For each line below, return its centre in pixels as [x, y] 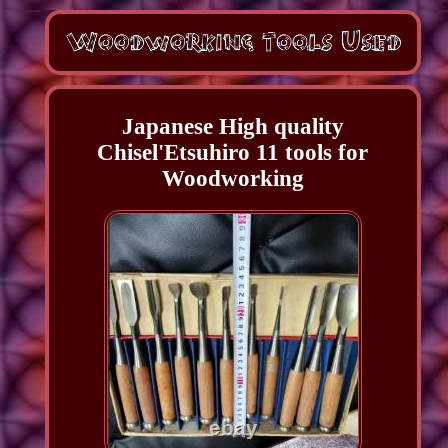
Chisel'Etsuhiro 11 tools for [233, 153]
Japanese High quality [232, 127]
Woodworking [232, 179]
